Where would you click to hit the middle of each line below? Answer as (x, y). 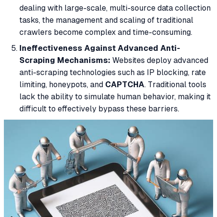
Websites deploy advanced (159, 61)
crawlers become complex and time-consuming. (106, 32)
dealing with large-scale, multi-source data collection (115, 8)
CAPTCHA (125, 85)
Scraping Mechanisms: (65, 61)
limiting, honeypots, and (62, 85)
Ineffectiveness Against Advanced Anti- (100, 48)
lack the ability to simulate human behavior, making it (115, 97)
